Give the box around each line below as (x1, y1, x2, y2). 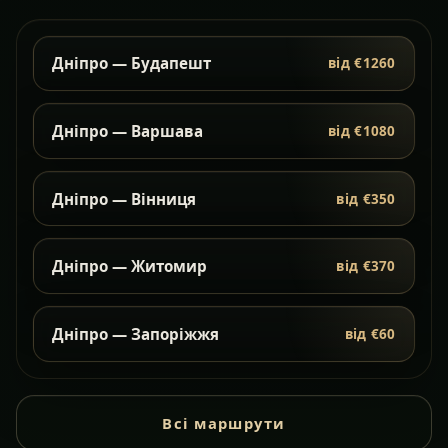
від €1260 (328, 54, 396, 73)
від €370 (336, 257, 396, 276)
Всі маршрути (162, 412, 286, 433)
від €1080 (328, 122, 396, 141)
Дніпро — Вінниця (52, 188, 197, 209)
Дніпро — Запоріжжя (52, 323, 220, 344)
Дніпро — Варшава (52, 121, 204, 142)
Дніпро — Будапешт (52, 53, 212, 74)
